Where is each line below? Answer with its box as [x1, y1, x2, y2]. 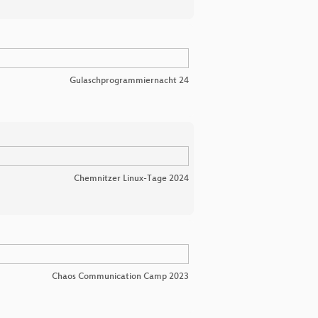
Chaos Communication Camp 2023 [52, 272, 189, 283]
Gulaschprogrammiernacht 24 [70, 76, 189, 87]
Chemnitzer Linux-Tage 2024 [74, 174, 189, 185]
